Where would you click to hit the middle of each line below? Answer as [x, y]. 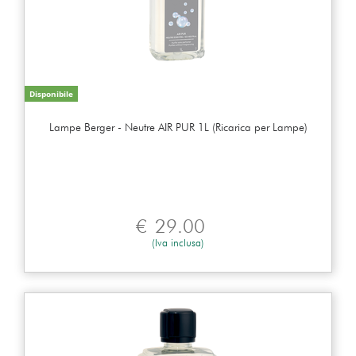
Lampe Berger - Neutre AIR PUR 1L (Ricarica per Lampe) [178, 127]
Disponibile [51, 93]
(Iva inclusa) [178, 242]
